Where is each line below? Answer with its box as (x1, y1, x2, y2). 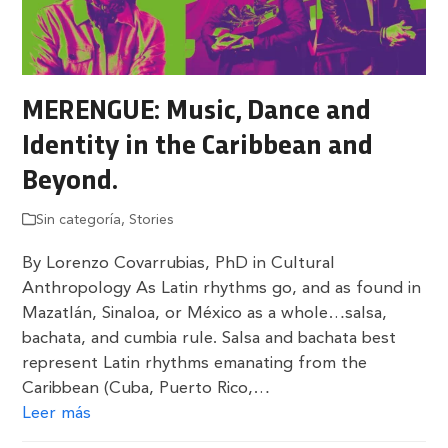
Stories (129, 212, 174, 227)
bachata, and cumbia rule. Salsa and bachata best (22, 329, 397, 347)
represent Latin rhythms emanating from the (22, 354, 368, 372)
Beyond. (22, 167, 119, 196)
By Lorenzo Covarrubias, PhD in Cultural (22, 254, 336, 272)
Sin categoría (36, 212, 122, 227)
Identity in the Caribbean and (22, 132, 374, 161)
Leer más (22, 404, 92, 422)
